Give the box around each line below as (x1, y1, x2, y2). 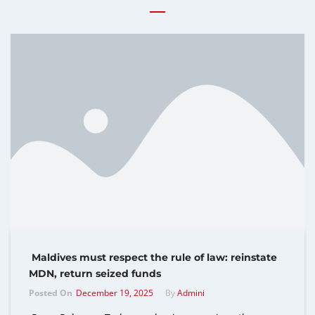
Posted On (29, 287, 72, 300)
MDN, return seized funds (29, 267, 164, 281)
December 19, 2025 (76, 287, 153, 300)
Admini (177, 287, 205, 300)
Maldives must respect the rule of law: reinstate (29, 251, 277, 264)
